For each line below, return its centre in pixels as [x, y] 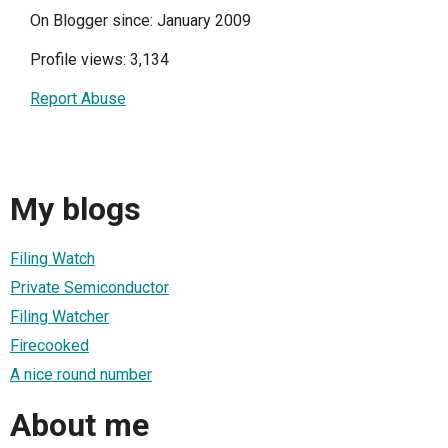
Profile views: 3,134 [99, 60]
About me [79, 424]
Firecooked [49, 346]
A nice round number [81, 375]
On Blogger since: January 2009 [140, 21]
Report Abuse [78, 99]
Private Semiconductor [89, 288]
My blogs [75, 208]
